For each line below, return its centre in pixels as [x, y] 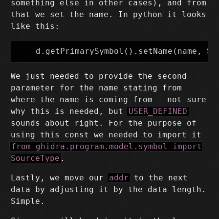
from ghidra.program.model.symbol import [107, 147]
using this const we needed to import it [106, 135]
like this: [35, 26]
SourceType [35, 158]
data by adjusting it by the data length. [109, 190]
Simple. [28, 201]
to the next [159, 178]
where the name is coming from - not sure [109, 100]
